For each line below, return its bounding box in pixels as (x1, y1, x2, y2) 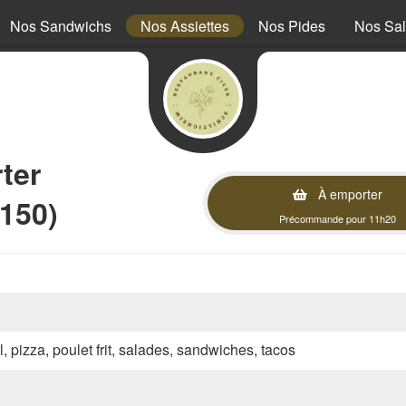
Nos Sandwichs (10, 15, 111, 36)
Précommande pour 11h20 (279, 211, 396, 226)
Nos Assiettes (140, 15, 229, 36)
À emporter (314, 185, 382, 203)
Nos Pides (258, 15, 325, 36)
